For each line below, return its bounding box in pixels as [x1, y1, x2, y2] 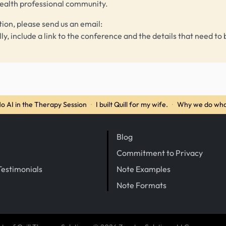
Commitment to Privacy [117, 147, 203, 158]
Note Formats [117, 180, 166, 190]
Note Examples [117, 163, 171, 174]
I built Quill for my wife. [96, 99, 168, 109]
